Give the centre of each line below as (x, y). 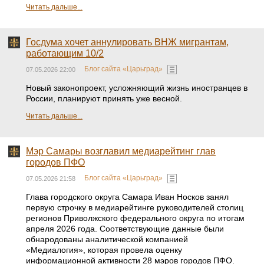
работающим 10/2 (65, 53)
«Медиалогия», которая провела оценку (104, 250)
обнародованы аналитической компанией (107, 239)
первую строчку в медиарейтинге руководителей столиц (135, 207)
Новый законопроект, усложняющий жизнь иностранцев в (137, 88)
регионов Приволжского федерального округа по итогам (135, 218)
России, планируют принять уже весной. (104, 98)
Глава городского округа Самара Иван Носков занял (127, 197)
